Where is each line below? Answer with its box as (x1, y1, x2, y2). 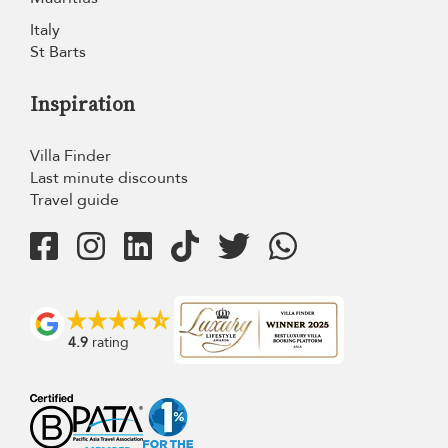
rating (88, 333, 129, 353)
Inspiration (30, 90, 135, 119)
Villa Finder (30, 145, 111, 168)
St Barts (30, 41, 86, 64)
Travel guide (30, 189, 119, 212)
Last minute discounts (30, 167, 188, 190)
